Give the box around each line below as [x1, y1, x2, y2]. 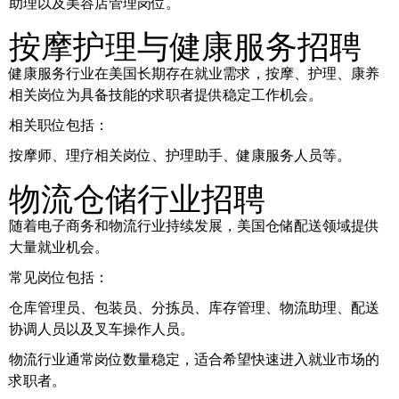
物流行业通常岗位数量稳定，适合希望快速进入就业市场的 [9, 350, 379, 368]
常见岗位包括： [9, 268, 109, 286]
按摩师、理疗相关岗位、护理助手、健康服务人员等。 [9, 146, 351, 164]
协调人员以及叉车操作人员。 [9, 320, 194, 338]
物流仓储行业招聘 [9, 171, 265, 219]
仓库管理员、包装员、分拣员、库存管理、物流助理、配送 [9, 298, 379, 316]
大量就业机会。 [9, 238, 109, 256]
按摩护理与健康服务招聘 [9, 19, 362, 67]
